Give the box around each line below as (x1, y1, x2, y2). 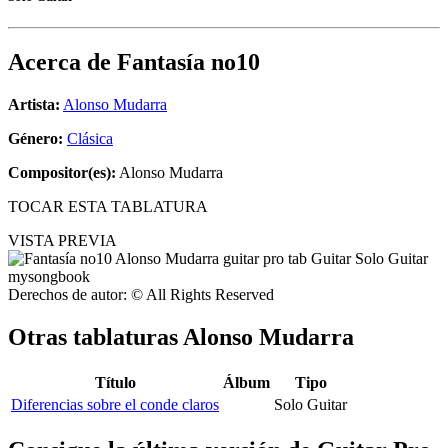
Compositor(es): (8, 164, 116, 182)
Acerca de (8, 49, 117, 76)
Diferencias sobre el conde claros (11, 395, 219, 413)
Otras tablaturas (8, 324, 183, 351)
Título (94, 373, 136, 391)
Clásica (67, 130, 113, 148)
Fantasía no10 (117, 49, 260, 76)
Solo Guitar (274, 395, 347, 413)
